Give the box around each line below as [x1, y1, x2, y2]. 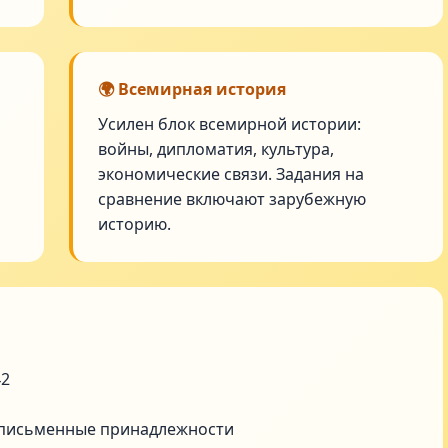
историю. [98, 213, 172, 235]
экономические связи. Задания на [98, 163, 365, 185]
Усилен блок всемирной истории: [98, 113, 362, 135]
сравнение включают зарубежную [98, 188, 367, 210]
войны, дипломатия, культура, [98, 138, 335, 160]
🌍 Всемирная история [98, 78, 287, 100]
